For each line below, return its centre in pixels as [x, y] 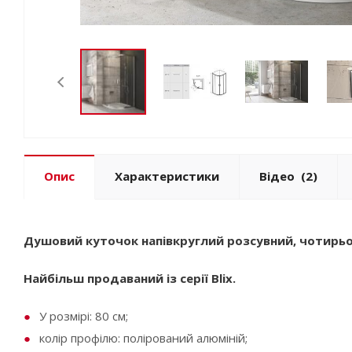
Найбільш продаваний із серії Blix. [130, 278]
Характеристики [167, 176]
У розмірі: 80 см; [84, 316]
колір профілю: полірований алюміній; [143, 338]
